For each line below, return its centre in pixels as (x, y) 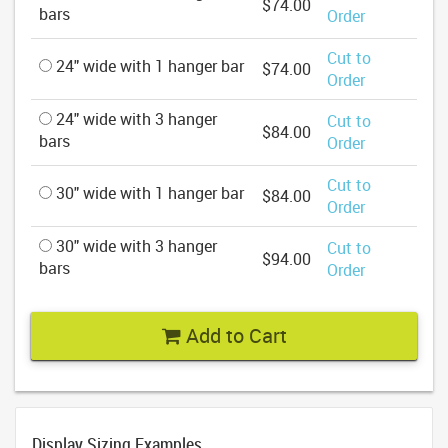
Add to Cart (233, 336)
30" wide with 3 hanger (134, 246)
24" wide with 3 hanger (134, 119)
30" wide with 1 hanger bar (148, 193)
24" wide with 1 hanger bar (148, 66)
